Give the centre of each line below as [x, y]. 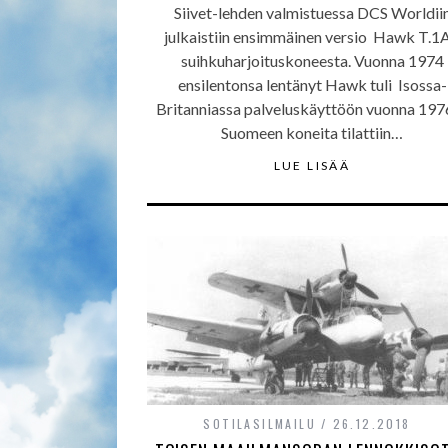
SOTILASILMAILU [260, 423]
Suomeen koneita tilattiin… [312, 132]
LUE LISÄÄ [312, 165]
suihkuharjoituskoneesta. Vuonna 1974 [312, 60]
